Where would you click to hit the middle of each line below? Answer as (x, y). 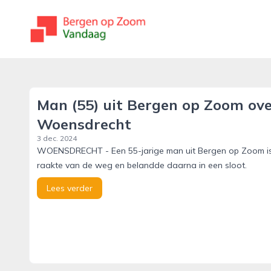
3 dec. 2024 (57, 138)
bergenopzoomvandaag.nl (87, 21)
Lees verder (70, 188)
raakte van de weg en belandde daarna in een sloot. (142, 165)
